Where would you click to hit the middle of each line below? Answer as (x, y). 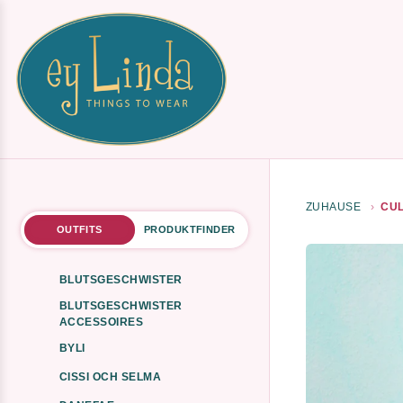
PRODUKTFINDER (190, 229)
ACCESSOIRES (102, 322)
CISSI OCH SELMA (111, 377)
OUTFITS (79, 229)
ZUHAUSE (334, 207)
